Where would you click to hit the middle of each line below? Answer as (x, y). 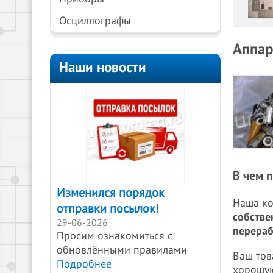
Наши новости (103, 67)
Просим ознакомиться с (115, 236)
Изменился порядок (111, 193)
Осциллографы (95, 21)
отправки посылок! (108, 209)
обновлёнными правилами (122, 250)
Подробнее (84, 264)
